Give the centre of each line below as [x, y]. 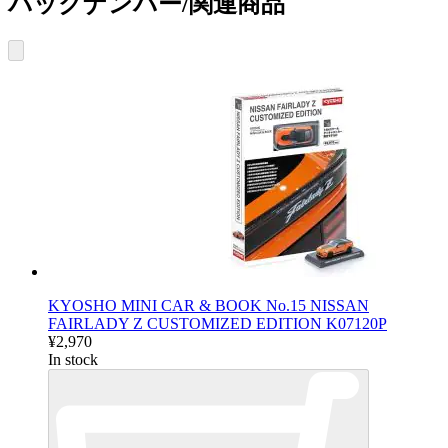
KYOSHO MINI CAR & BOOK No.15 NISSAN [208, 305]
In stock [73, 359]
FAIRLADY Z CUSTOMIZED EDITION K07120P [217, 323]
